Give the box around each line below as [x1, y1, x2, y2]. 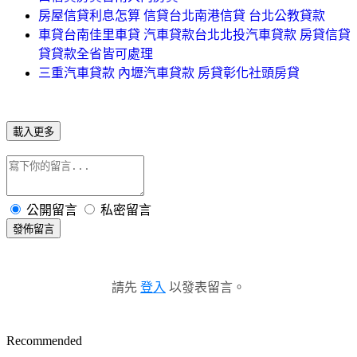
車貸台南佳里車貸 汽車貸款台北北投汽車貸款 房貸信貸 [38, 27, 351, 41]
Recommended [6, 333, 82, 347]
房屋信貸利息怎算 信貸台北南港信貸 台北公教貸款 [38, 8, 325, 22]
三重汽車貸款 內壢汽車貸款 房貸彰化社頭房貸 [38, 65, 300, 80]
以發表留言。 [166, 280, 245, 294]
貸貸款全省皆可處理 [38, 46, 153, 61]
